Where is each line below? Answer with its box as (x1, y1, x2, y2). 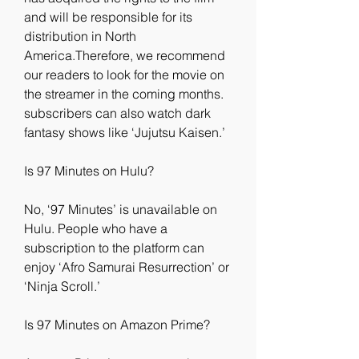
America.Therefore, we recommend (24, 47, 225, 63)
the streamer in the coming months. (24, 86, 224, 102)
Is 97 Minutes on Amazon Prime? (24, 317, 210, 333)
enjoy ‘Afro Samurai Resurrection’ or (24, 259, 229, 275)
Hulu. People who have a (24, 220, 167, 236)
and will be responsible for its (24, 9, 192, 25)
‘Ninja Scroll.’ (24, 278, 100, 294)
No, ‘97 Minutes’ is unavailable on (24, 201, 217, 217)
